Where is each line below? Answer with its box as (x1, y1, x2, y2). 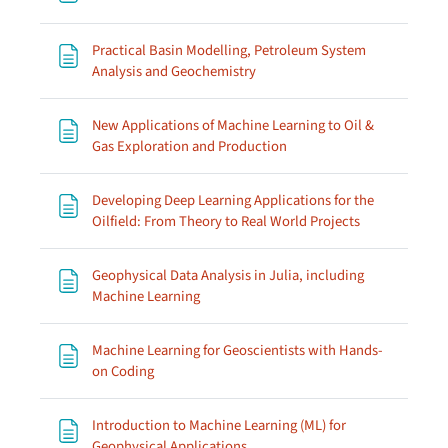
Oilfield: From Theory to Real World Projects (92, 211, 360, 232)
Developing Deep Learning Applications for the (92, 190, 374, 211)
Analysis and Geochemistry (92, 61, 256, 82)
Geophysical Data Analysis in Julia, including (92, 265, 364, 286)
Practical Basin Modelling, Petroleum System (92, 40, 366, 61)
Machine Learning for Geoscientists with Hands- (92, 340, 383, 361)
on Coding (92, 361, 154, 382)
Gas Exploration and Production (92, 136, 287, 157)
